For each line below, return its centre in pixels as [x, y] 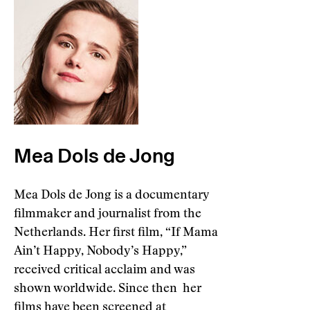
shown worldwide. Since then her [108, 289]
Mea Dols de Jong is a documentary [111, 196]
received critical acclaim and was [104, 271]
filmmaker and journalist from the [108, 215]
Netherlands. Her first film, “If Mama [116, 233]
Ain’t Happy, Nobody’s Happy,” [100, 252]
